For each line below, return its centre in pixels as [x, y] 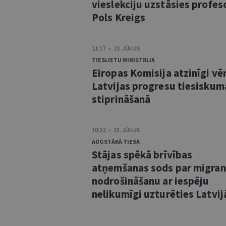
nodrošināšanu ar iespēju [151, 181]
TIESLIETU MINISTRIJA [123, 60]
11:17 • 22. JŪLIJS [116, 48]
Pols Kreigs [119, 17]
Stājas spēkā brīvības [142, 155]
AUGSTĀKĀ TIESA [116, 142]
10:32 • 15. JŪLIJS [116, 130]
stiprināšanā [121, 99]
